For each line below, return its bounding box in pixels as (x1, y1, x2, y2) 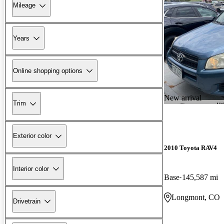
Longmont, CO (171, 192, 220, 201)
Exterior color (13, 132, 51, 140)
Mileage (13, 1, 35, 9)
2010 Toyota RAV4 (164, 143, 217, 151)
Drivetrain (13, 197, 40, 205)
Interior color (13, 164, 49, 172)
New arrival (164, 93, 201, 102)
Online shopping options (13, 66, 82, 74)
